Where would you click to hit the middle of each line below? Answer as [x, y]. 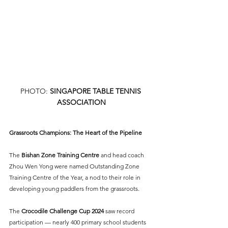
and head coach [122, 155]
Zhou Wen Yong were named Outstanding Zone [75, 166]
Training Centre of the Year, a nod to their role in [76, 178]
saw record [120, 211]
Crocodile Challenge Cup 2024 [63, 211]
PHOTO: [35, 91]
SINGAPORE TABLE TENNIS [96, 91]
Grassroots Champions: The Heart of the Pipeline [76, 133]
